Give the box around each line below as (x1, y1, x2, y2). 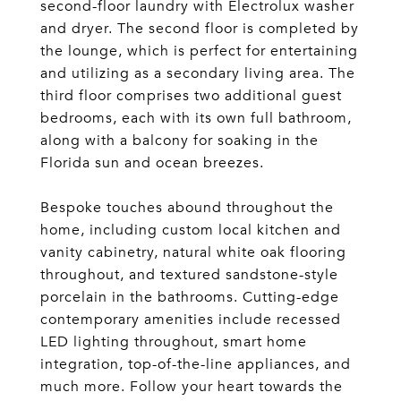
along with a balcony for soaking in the (40, 132, 319, 149)
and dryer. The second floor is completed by (40, 20, 359, 38)
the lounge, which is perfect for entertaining (40, 42, 358, 60)
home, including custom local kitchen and (40, 221, 341, 239)
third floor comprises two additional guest (40, 87, 342, 105)
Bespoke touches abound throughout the (40, 199, 334, 217)
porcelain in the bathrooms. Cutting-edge (40, 288, 339, 306)
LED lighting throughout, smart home (40, 333, 307, 351)
